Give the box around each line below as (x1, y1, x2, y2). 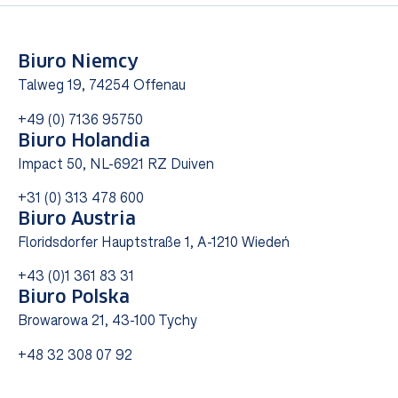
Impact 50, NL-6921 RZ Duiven (18, 155, 214, 171)
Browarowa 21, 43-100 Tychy (18, 312, 197, 329)
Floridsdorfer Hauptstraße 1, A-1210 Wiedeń (18, 233, 290, 250)
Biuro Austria (18, 210, 136, 228)
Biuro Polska (18, 289, 130, 307)
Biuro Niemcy (18, 53, 139, 72)
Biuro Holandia (18, 131, 150, 150)
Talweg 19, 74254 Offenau (18, 76, 186, 93)
